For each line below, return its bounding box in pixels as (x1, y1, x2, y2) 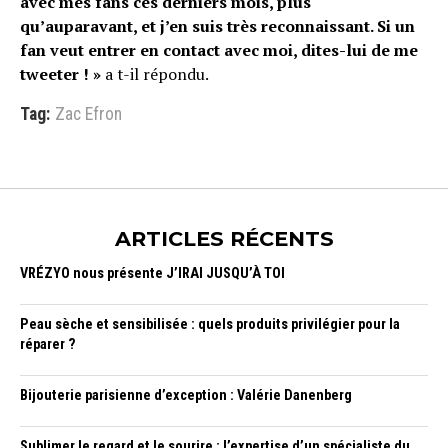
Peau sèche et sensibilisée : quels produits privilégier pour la (20, 316, 400, 333)
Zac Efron (55, 104, 122, 124)
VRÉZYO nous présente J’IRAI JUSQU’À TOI (20, 265, 285, 282)
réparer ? (20, 336, 76, 353)
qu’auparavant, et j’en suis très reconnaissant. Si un (20, 15, 415, 37)
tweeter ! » (20, 63, 101, 85)
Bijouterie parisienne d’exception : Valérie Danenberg (20, 387, 352, 404)
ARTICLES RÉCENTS (114, 226, 334, 251)
